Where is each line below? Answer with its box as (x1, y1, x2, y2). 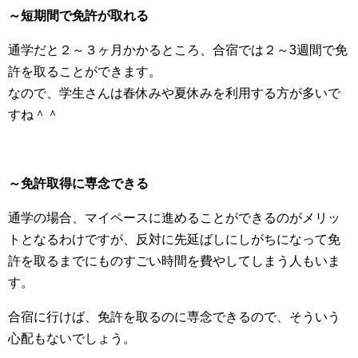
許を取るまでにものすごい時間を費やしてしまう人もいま (8, 254, 340, 268)
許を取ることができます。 (8, 65, 161, 78)
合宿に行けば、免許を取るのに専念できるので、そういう (8, 310, 340, 324)
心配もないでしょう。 (8, 332, 136, 345)
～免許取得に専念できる (8, 177, 149, 190)
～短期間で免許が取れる (8, 9, 149, 22)
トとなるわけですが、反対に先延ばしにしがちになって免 (8, 233, 340, 246)
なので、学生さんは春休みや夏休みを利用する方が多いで (8, 86, 340, 100)
